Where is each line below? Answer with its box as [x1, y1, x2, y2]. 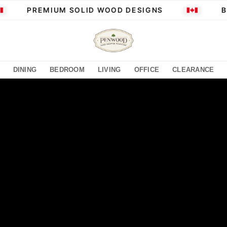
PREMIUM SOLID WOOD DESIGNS [16, 6, 153, 14]
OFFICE [134, 66, 160, 73]
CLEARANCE [172, 66, 214, 73]
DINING [13, 66, 37, 73]
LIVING [97, 66, 121, 73]
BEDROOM [50, 66, 85, 73]
